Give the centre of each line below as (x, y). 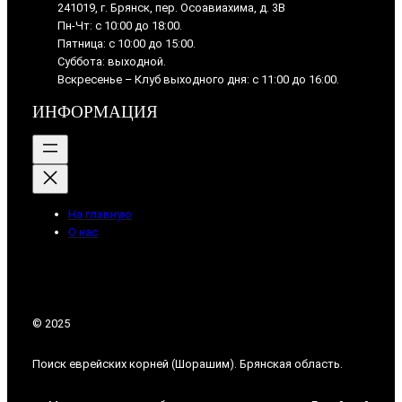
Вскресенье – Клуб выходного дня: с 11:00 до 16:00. (198, 80)
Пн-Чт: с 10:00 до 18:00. (120, 26)
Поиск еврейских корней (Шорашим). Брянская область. (188, 364)
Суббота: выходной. (112, 62)
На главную (100, 214)
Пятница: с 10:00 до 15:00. (127, 44)
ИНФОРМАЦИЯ (95, 111)
